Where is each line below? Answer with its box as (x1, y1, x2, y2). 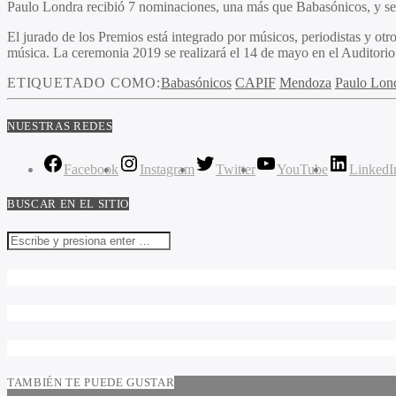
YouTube (277, 162, 328, 178)
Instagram (140, 162, 194, 178)
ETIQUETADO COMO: (7, 74, 161, 90)
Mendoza (278, 74, 331, 90)
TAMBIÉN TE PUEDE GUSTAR (7, 376, 175, 390)
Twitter (216, 162, 255, 178)
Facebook (64, 162, 118, 178)
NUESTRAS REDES (7, 119, 113, 133)
